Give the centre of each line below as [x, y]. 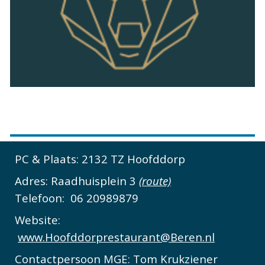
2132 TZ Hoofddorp [132, 159]
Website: [38, 220]
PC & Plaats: [47, 159]
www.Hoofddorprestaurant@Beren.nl [117, 237]
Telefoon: [41, 198]
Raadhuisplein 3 [95, 181]
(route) [155, 181]
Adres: [33, 181]
